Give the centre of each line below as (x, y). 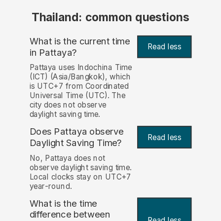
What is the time (63, 203)
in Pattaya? (53, 52)
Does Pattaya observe (76, 132)
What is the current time (80, 41)
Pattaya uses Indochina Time (81, 68)
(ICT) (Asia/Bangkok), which (80, 77)
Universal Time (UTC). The (77, 96)
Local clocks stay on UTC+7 (80, 177)
